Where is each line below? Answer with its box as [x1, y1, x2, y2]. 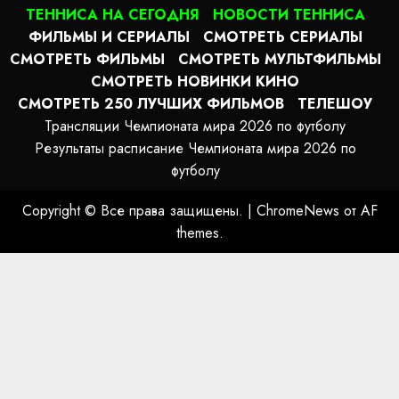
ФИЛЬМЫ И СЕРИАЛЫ [28, 26, 190, 47]
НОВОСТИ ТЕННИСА [212, 4, 365, 25]
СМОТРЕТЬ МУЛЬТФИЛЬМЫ [177, 48, 381, 69]
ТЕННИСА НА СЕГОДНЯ [25, 4, 199, 25]
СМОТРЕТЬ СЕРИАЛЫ [202, 26, 362, 47]
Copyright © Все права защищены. [21, 199, 248, 221]
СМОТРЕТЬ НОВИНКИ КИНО [91, 70, 299, 92]
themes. [175, 222, 224, 243]
